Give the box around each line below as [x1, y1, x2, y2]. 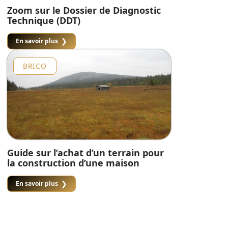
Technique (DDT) [7, 14, 80, 27]
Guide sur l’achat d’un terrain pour [7, 147, 164, 159]
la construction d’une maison [7, 157, 139, 169]
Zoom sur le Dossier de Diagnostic [7, 4, 161, 17]
